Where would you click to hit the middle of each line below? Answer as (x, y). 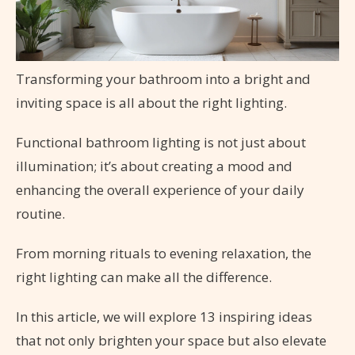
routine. (40, 214)
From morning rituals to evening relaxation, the (164, 254)
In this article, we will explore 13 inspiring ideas (164, 317)
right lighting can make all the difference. (144, 277)
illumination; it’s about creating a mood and (154, 166)
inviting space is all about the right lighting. (151, 103)
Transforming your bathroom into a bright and (163, 79)
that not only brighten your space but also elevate (171, 341)
